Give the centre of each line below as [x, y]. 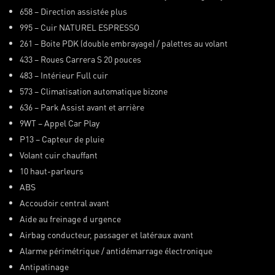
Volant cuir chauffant [59, 154]
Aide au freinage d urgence [70, 218]
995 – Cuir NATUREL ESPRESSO [79, 27]
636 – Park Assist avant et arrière [82, 107]
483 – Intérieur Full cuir [64, 75]
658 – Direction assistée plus [73, 11]
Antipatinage [44, 266]
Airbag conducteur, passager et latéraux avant [106, 234]
